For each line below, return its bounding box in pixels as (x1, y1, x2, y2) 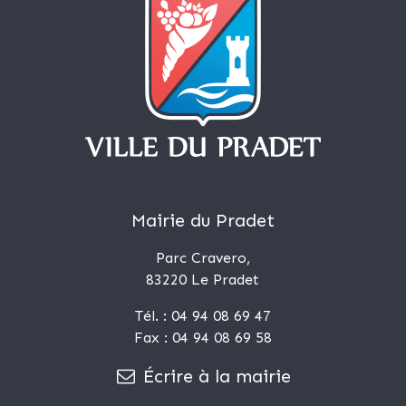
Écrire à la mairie (138, 364, 292, 387)
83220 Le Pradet (146, 270, 260, 288)
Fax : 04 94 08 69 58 (133, 328, 272, 346)
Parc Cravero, (155, 248, 250, 266)
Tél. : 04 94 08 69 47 (134, 306, 271, 324)
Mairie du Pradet (130, 208, 275, 231)
